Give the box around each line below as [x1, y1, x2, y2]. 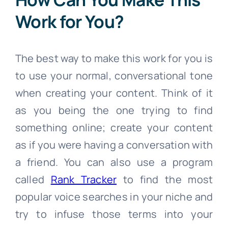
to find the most [117, 172, 213, 186]
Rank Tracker [50, 172, 117, 186]
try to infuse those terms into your [15, 207, 213, 221]
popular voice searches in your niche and [15, 189, 213, 204]
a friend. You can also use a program [15, 155, 213, 169]
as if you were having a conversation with [15, 137, 213, 152]
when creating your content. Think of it [15, 85, 213, 100]
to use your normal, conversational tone [15, 68, 213, 82]
